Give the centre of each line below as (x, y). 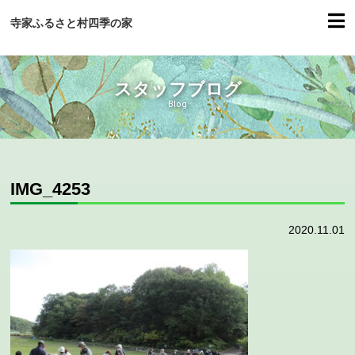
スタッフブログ (177, 90)
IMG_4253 (51, 189)
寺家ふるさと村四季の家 (72, 23)
